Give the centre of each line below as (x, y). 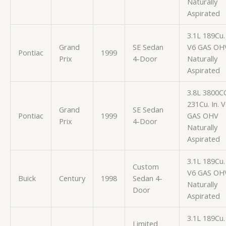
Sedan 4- (147, 178)
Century (72, 178)
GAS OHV (203, 115)
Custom (146, 166)
